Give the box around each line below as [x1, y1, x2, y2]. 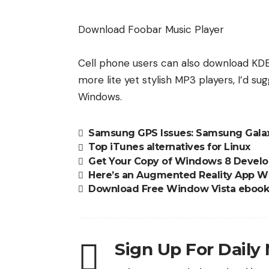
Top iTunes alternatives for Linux [88, 141, 250, 153]
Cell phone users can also [78, 56, 203, 70]
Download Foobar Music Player [78, 23, 224, 37]
